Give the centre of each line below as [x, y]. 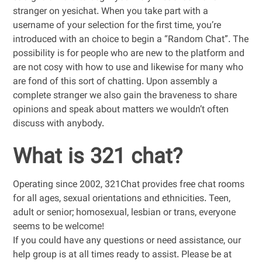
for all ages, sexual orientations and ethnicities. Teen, [122, 199]
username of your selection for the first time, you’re [117, 26]
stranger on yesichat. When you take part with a [111, 12]
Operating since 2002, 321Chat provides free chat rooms [129, 185]
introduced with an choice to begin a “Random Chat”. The [131, 40]
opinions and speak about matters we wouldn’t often [121, 110]
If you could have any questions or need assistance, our [127, 241]
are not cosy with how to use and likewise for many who [128, 68]
